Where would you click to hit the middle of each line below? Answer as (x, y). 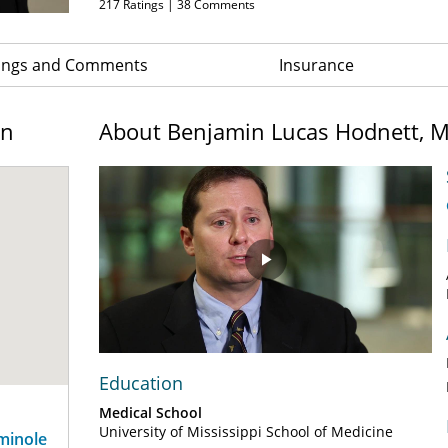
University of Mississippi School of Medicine (246, 432)
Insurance (316, 65)
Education (141, 383)
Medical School (150, 413)
